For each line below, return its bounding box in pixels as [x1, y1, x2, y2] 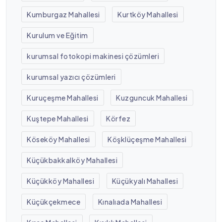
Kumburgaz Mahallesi [27, 9, 100, 19]
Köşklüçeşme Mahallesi [108, 134, 187, 144]
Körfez [106, 113, 131, 123]
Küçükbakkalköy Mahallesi [27, 155, 118, 165]
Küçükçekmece [27, 197, 81, 206]
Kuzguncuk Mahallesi [116, 93, 188, 102]
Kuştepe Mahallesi [27, 113, 89, 123]
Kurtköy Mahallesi [117, 9, 178, 19]
